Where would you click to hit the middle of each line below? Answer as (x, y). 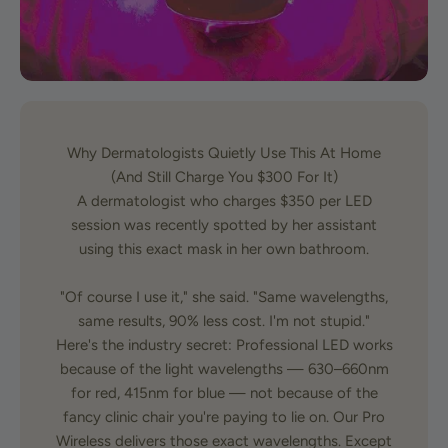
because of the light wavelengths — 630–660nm (224, 369)
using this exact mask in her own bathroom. (224, 249)
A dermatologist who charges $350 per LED (224, 201)
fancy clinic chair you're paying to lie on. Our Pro (224, 417)
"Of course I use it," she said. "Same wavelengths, (224, 297)
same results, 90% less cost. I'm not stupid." (224, 321)
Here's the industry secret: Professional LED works (224, 345)
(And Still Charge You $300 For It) (224, 177)
